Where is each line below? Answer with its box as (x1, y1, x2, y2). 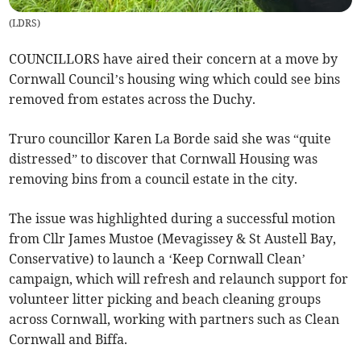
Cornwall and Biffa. (9, 331, 128, 348)
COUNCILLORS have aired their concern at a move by (9, 51, 338, 68)
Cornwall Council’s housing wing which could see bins (9, 71, 341, 88)
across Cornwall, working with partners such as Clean (9, 311, 340, 328)
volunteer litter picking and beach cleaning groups (9, 291, 322, 308)
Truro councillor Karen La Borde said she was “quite (9, 131, 332, 147)
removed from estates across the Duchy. (9, 91, 256, 108)
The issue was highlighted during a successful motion (9, 210, 336, 227)
